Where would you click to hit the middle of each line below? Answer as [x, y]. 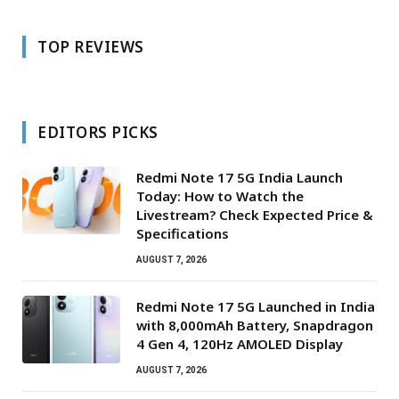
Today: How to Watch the [220, 195]
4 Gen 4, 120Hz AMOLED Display [240, 343]
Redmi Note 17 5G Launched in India [256, 306]
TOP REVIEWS [91, 46]
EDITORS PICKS [98, 132]
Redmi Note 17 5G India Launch [240, 177]
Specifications [183, 233]
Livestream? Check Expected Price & [255, 214]
